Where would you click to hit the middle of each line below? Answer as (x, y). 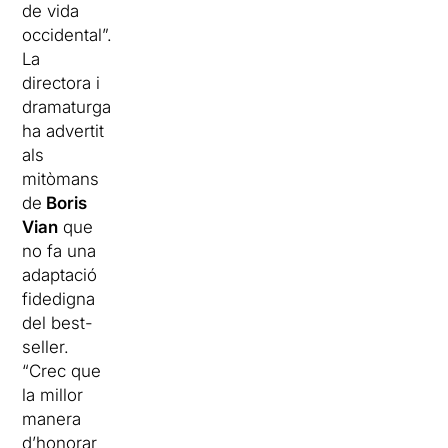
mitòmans (61, 178)
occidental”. (67, 34)
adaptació (60, 274)
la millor (53, 394)
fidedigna (59, 298)
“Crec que (62, 370)
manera (52, 418)
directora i (61, 82)
